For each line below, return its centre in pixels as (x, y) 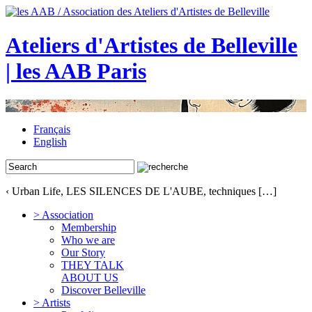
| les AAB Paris (76, 71)
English (50, 141)
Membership (89, 227)
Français (52, 129)
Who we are (88, 240)
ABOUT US (90, 277)
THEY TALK (93, 265)
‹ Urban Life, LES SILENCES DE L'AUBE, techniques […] (141, 191)
